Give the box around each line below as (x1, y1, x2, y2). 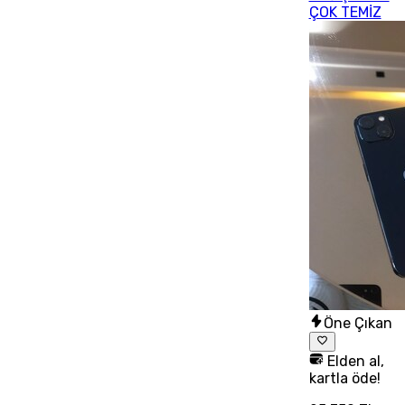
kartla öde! (308, 370, 381, 388)
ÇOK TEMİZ (308, 3, 381, 21)
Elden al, (323, 353, 384, 371)
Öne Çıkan (323, 314, 392, 332)
